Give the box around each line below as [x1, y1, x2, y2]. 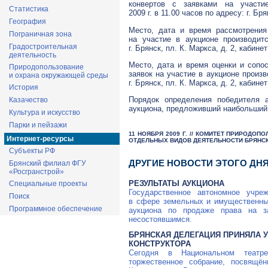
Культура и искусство [9, 108, 80, 117]
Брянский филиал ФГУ [9, 159, 86, 167]
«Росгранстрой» [9, 167, 64, 176]
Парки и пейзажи [9, 121, 67, 129]
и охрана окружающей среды [9, 71, 108, 80]
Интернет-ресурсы [7, 135, 74, 143]
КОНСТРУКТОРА [129, 239, 191, 248]
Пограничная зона [9, 30, 72, 38]
